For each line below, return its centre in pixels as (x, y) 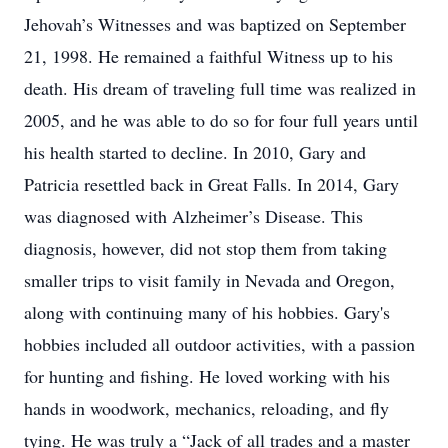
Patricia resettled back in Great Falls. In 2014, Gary (211, 184)
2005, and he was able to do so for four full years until (221, 120)
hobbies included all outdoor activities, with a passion (219, 344)
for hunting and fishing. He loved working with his (207, 376)
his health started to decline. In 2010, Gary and (195, 152)
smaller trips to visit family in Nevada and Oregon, (209, 280)
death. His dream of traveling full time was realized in (220, 88)
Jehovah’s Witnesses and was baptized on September (215, 24)
